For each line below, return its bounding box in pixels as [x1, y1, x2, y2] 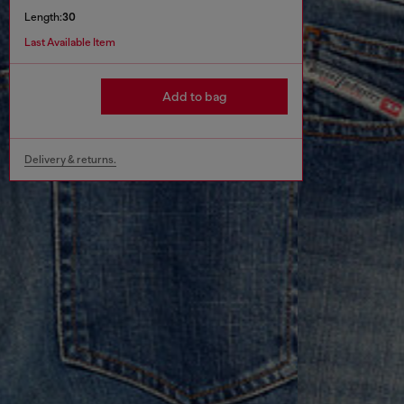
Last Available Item [24, 36, 115, 50]
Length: [24, 11, 62, 24]
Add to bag [161, 89, 227, 105]
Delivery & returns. [24, 153, 116, 167]
